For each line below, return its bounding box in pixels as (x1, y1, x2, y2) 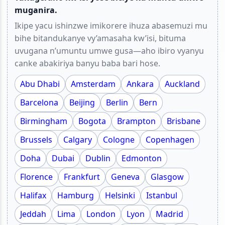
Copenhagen (146, 134, 194, 145)
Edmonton (122, 152, 162, 164)
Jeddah (20, 208, 46, 219)
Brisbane (167, 115, 200, 127)
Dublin (85, 152, 110, 164)
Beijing (69, 96, 95, 108)
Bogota (78, 115, 106, 127)
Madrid (156, 208, 183, 219)
